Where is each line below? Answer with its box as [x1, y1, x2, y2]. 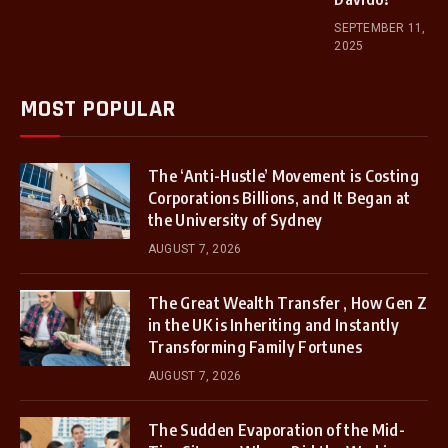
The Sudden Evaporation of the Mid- [148, 420, 405, 440]
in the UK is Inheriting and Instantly [148, 315, 399, 335]
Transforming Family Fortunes [148, 337, 362, 357]
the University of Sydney [148, 210, 323, 230]
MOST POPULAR [20, 94, 176, 124]
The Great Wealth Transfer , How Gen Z [148, 293, 427, 313]
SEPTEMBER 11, [334, 21, 426, 35]
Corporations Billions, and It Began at [148, 188, 411, 208]
